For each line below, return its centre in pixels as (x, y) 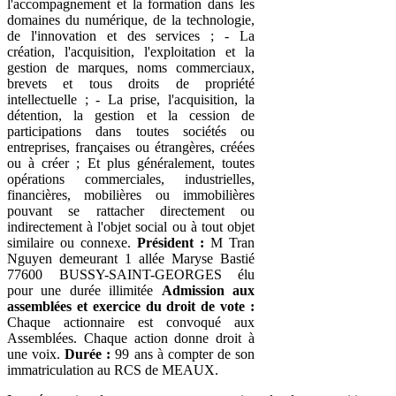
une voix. (36, 354)
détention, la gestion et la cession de (131, 115)
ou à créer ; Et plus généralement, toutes (131, 163)
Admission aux (208, 290)
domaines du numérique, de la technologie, (131, 19)
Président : (171, 242)
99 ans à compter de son (183, 354)
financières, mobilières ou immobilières (131, 194)
